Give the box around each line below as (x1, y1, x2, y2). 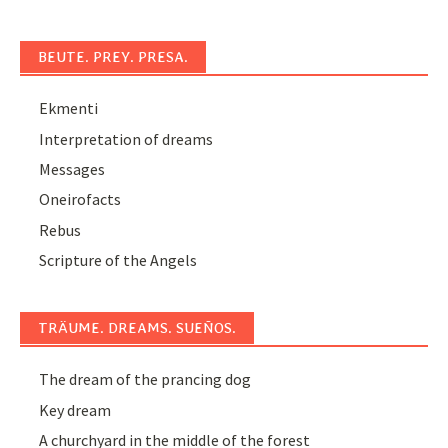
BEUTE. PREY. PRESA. (38, 48, 188, 67)
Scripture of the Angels (39, 250, 198, 271)
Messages (39, 158, 106, 179)
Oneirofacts (39, 189, 122, 210)
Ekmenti (39, 98, 99, 119)
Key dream (39, 399, 112, 420)
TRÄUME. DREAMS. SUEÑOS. (38, 319, 236, 338)
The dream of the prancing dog (39, 369, 252, 390)
